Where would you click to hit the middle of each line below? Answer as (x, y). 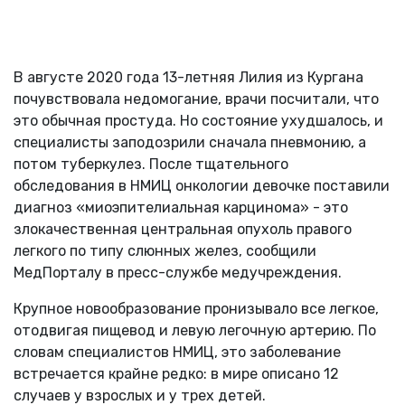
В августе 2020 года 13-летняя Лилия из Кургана (188, 77)
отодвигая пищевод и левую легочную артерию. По (195, 330)
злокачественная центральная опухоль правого (183, 229)
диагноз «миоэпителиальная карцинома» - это (181, 207)
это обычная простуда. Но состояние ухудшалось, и (198, 120)
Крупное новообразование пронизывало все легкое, (196, 308)
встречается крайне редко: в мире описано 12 (176, 373)
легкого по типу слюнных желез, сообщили (165, 250)
